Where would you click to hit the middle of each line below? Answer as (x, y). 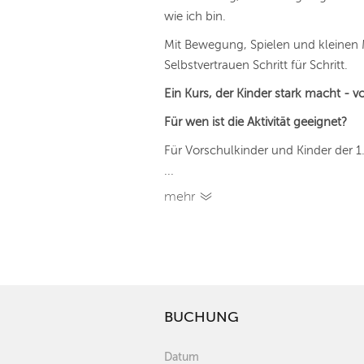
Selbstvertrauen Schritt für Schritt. (256, 65)
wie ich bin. (195, 16)
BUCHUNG (201, 317)
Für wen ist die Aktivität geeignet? (256, 122)
